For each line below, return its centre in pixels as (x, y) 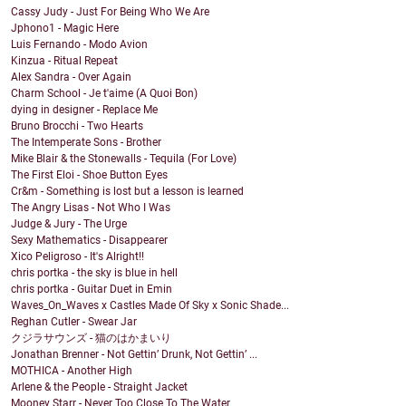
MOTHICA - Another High (72, 371)
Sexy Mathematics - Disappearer (89, 241)
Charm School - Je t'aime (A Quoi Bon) (104, 94)
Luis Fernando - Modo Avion (79, 45)
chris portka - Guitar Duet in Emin (92, 290)
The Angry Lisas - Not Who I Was (91, 208)
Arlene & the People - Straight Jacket (99, 387)
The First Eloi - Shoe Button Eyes (89, 175)
